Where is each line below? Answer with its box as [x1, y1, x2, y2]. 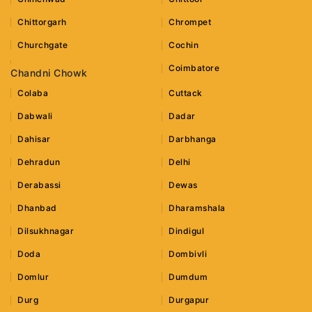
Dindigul [169, 226, 205, 237]
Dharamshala [169, 203, 226, 214]
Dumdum [169, 272, 208, 283]
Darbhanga [169, 134, 217, 145]
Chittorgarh [17, 17, 67, 28]
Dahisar [17, 134, 51, 145]
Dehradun [17, 157, 60, 168]
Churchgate [17, 40, 68, 51]
